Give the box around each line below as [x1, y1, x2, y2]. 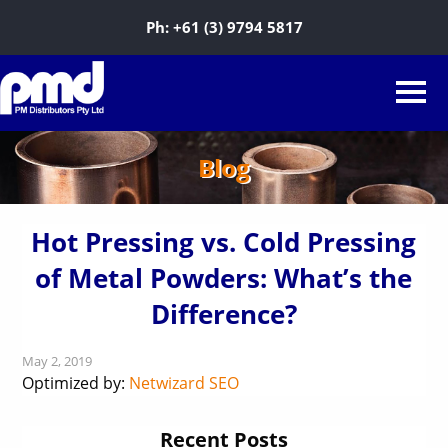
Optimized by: [22, 372, 130, 394]
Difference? [150, 296, 297, 332]
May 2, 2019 [22, 352, 93, 370]
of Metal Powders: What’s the [35, 260, 413, 296]
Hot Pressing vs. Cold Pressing [31, 224, 417, 260]
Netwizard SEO [129, 372, 240, 394]
